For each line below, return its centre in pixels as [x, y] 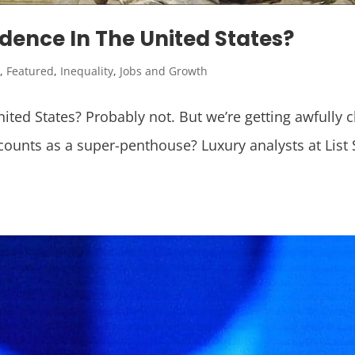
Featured [31, 71]
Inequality [87, 71]
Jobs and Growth [164, 71]
